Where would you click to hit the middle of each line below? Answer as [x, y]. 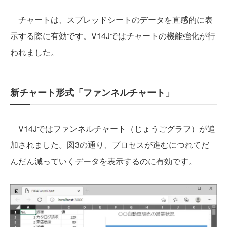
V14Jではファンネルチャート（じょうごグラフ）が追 [113, 129]
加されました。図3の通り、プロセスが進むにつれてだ [110, 145]
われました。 [34, 52]
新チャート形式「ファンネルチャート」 [92, 92]
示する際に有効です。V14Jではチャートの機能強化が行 [113, 36]
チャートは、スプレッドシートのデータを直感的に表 [111, 20]
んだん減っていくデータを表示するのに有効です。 [103, 161]
